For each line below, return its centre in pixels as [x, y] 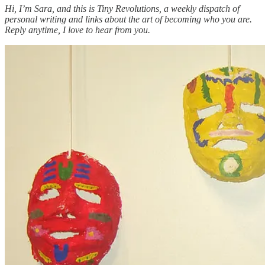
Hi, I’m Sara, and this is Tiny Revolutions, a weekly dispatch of [122, 8]
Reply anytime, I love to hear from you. [77, 30]
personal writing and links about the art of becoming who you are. [128, 19]
